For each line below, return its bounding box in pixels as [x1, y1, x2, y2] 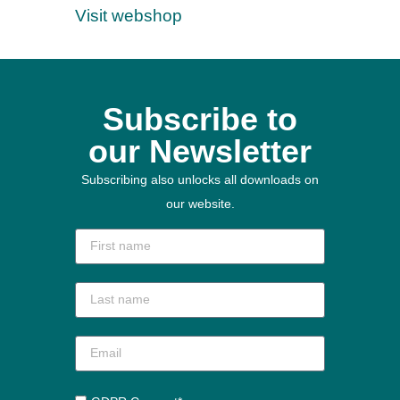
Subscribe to [103, 100, 297, 137]
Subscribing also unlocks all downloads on [81, 171, 319, 187]
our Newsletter [88, 132, 312, 170]
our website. [165, 196, 235, 211]
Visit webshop [75, 6, 182, 26]
